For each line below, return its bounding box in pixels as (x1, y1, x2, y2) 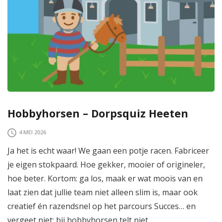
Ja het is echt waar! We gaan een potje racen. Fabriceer (7, 145, 209, 156)
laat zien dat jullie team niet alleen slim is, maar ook (7, 186, 198, 198)
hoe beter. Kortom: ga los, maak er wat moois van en (7, 172, 203, 184)
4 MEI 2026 (19, 129, 46, 136)
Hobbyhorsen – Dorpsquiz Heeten (7, 106, 188, 120)
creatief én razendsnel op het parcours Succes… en (7, 200, 196, 212)
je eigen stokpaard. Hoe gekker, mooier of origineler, (7, 159, 205, 170)
